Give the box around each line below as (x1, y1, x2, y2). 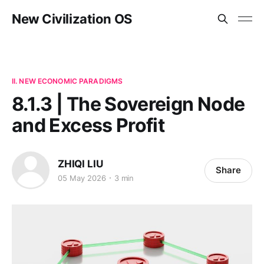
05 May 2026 (58, 173, 106, 183)
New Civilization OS (12, 11, 132, 27)
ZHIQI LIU (58, 157, 103, 170)
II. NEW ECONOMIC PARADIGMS (12, 77, 123, 85)
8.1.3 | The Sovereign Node (12, 93, 245, 115)
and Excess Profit (12, 114, 165, 137)
